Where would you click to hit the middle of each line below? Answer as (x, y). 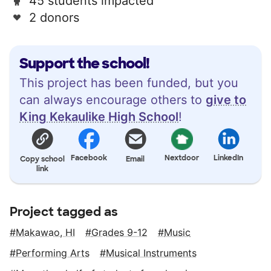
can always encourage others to (113, 100)
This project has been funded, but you (129, 83)
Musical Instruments (151, 253)
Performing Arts (53, 253)
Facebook (89, 158)
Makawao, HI (45, 232)
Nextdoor (182, 158)
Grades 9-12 (119, 232)
